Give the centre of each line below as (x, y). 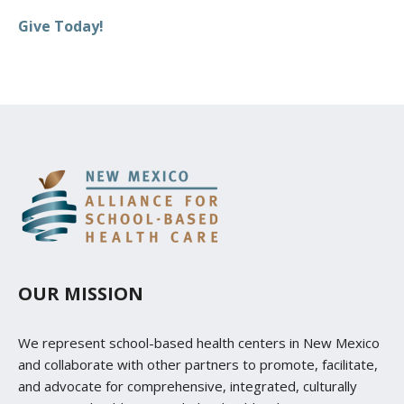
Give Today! (61, 27)
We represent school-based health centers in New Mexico (199, 343)
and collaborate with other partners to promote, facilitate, (198, 365)
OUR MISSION (81, 294)
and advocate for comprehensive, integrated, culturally (188, 386)
